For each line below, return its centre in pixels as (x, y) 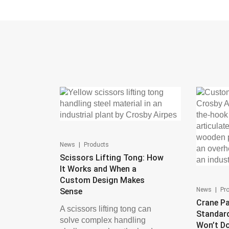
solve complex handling (103, 220)
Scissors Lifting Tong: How (112, 158)
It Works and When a (98, 169)
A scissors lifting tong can (106, 209)
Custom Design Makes (102, 180)
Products (96, 145)
